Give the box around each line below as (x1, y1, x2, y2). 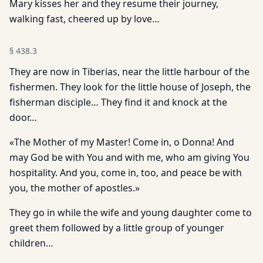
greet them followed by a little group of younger (9, 221, 224, 234)
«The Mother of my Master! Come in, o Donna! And (9, 136, 234, 149)
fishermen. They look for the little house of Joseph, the (9, 80, 251, 93)
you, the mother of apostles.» (9, 181, 140, 194)
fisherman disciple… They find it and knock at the (9, 96, 227, 109)
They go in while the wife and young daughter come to (9, 206, 252, 219)
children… (9, 237, 53, 249)
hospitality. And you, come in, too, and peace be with (9, 166, 242, 179)
